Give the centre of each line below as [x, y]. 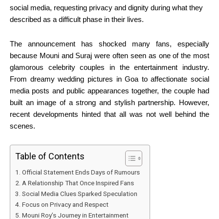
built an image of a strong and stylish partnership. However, [109, 102]
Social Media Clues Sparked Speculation [79, 193]
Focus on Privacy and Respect [65, 204]
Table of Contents [50, 156]
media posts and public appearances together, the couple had [109, 90]
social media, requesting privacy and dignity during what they [106, 7]
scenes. [22, 126]
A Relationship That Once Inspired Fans [78, 183]
